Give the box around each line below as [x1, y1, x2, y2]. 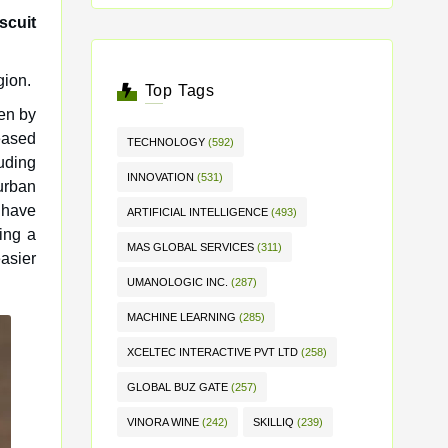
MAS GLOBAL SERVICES [127, 241, 254, 253]
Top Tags [144, 82, 215, 99]
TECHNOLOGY [127, 136, 205, 148]
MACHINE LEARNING [127, 311, 236, 323]
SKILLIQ [253, 416, 294, 428]
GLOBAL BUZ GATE [127, 381, 228, 393]
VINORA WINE [127, 416, 199, 428]
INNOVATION [127, 171, 194, 183]
